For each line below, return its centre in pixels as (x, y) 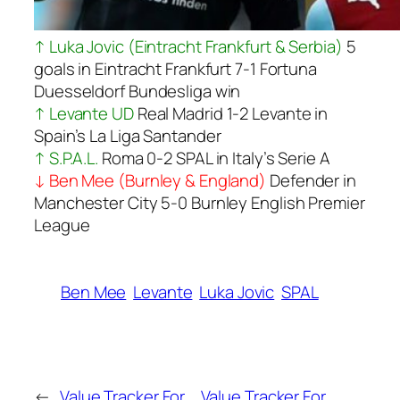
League (62, 225)
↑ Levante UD (84, 113)
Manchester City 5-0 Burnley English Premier (200, 202)
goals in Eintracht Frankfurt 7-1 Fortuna (175, 68)
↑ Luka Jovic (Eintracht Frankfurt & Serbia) (188, 46)
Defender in (311, 180)
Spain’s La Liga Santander (128, 135)
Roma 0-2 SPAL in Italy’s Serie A (214, 158)
